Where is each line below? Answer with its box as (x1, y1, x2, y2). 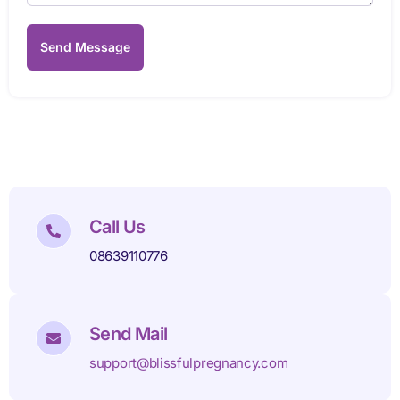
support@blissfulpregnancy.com (89, 354, 288, 372)
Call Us (89, 216, 146, 238)
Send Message (40, 39, 130, 55)
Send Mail (89, 323, 168, 346)
